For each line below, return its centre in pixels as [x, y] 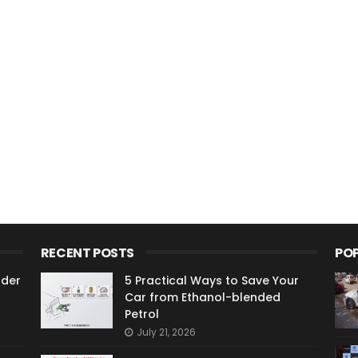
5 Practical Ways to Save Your [211, 280]
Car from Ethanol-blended [202, 297]
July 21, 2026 [166, 332]
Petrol [141, 314]
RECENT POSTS [87, 253]
